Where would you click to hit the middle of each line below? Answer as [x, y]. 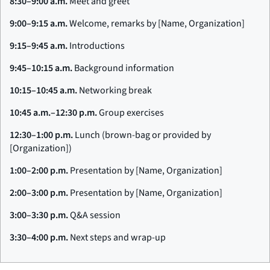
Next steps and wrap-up [117, 237]
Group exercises [130, 112]
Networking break [115, 90]
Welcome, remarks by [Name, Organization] [156, 23]
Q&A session [94, 215]
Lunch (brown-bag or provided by [142, 135]
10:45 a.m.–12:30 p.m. [53, 112]
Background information [123, 68]
